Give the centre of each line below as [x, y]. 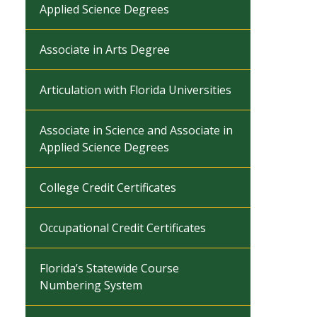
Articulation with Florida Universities [136, 90]
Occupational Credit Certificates [123, 228]
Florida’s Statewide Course [109, 268]
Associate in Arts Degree [105, 50]
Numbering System [91, 285]
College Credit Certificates [108, 188]
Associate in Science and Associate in [136, 130]
